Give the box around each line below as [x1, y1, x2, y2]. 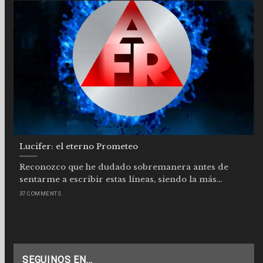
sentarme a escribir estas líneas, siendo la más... [19, 174, 222, 184]
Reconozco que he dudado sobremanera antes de [19, 161, 228, 172]
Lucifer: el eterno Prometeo [19, 141, 138, 152]
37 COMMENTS [19, 190, 62, 197]
